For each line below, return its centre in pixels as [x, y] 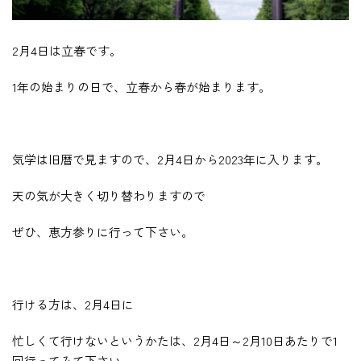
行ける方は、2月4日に [73, 305]
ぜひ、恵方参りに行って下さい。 [103, 232]
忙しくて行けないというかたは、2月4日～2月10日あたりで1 [175, 341]
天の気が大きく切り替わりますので [109, 196]
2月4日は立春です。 [67, 51]
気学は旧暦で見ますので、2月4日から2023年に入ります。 [170, 160]
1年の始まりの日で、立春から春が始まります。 [141, 87]
